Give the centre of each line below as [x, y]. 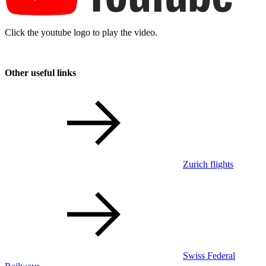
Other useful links [40, 72]
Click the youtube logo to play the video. [81, 32]
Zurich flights [208, 164]
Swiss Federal [209, 255]
